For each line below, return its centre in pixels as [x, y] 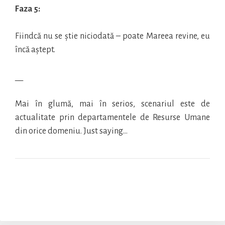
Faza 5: [28, 9]
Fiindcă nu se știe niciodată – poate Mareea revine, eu [113, 36]
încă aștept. [35, 50]
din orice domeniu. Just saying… [71, 131]
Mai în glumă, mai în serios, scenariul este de [113, 104]
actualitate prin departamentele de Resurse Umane [113, 118]
